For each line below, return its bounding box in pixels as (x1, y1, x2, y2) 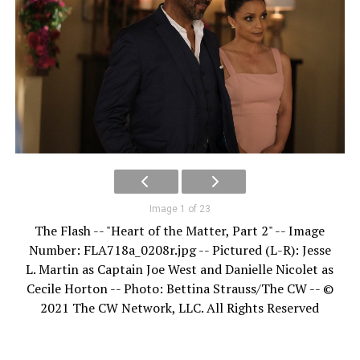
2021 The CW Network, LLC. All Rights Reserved (40, 298, 320, 317)
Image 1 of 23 (149, 202, 211, 215)
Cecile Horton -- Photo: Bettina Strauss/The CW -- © (26, 279, 333, 297)
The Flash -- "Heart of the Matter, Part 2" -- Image (35, 221, 325, 239)
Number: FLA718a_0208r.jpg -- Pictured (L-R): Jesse (28, 240, 331, 259)
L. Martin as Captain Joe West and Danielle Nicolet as (26, 260, 334, 278)
